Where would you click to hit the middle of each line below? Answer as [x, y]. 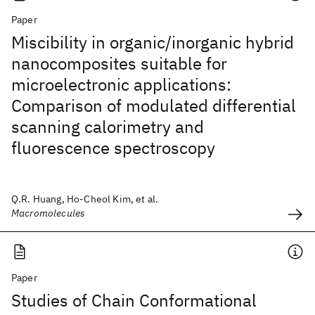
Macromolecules [49, 213]
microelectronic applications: [121, 84]
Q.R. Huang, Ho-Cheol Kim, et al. [85, 199]
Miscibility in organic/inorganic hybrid [153, 42]
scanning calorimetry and [108, 127]
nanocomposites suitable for [119, 63]
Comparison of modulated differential [154, 105]
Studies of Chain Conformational [134, 300]
